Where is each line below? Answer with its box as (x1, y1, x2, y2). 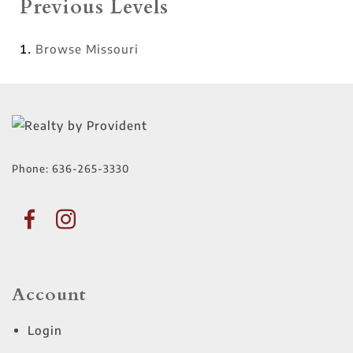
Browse (35, 42, 86, 56)
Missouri (86, 42, 139, 56)
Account (12, 282, 87, 307)
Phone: (12, 162, 52, 175)
